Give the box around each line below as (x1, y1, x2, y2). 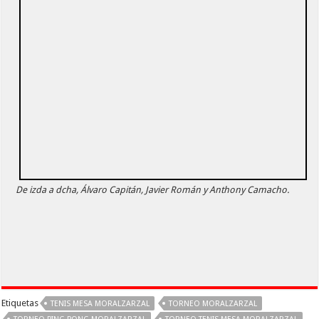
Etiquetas (1, 298, 39, 309)
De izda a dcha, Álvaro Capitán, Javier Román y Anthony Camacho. (16, 184, 290, 196)
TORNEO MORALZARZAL (169, 299, 258, 309)
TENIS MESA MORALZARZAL (51, 299, 150, 309)
